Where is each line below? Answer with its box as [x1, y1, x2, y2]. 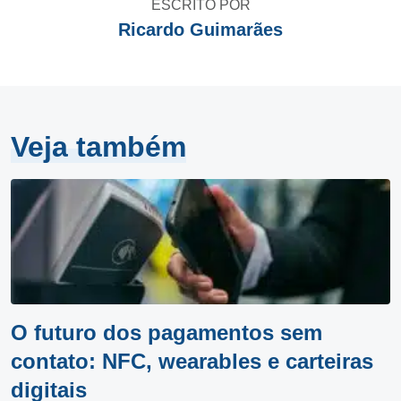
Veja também [11, 131, 186, 163]
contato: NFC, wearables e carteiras [11, 349, 373, 373]
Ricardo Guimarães [118, 20, 283, 39]
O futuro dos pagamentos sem [11, 320, 322, 345]
